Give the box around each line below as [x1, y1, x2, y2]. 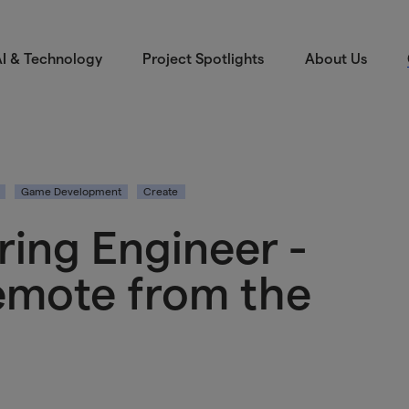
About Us [304, 50, 367, 67]
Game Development [20, 185, 121, 197]
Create [143, 185, 179, 197]
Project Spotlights [142, 50, 265, 67]
